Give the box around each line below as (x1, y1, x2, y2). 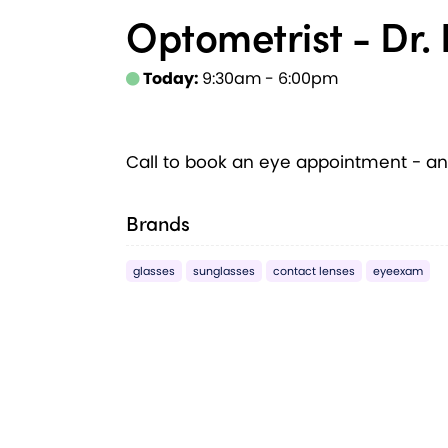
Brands (126, 208, 189, 238)
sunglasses (193, 263, 255, 280)
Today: (140, 67, 202, 91)
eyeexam (373, 263, 423, 280)
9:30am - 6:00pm (202, 67, 338, 91)
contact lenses (273, 263, 355, 280)
